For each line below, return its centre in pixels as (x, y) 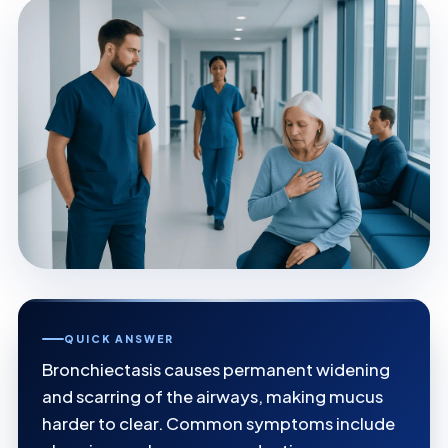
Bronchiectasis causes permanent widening (216, 370)
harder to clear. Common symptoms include (218, 424)
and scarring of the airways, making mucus (212, 397)
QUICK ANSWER (119, 339)
